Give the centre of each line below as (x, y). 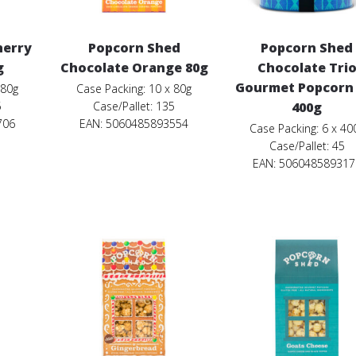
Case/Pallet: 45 (307, 145)
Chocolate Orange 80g (134, 67)
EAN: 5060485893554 (134, 123)
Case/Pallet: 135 (134, 106)
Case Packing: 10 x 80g (134, 88)
